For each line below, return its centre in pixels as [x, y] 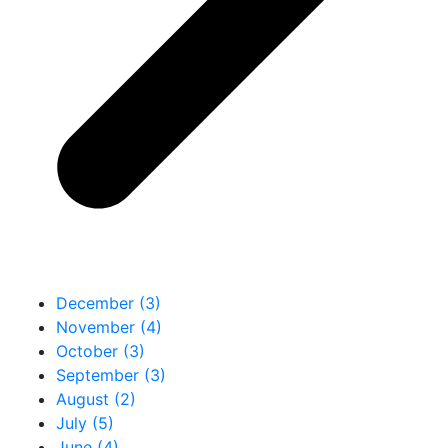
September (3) [111, 374]
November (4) [109, 326]
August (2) [96, 398]
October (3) [100, 350]
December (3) [108, 302]
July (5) [85, 422]
